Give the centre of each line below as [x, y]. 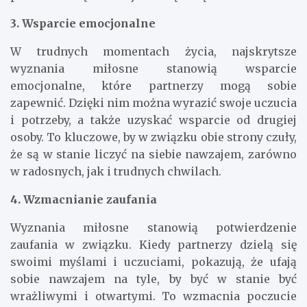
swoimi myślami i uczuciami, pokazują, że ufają [153, 261]
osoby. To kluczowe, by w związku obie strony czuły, [153, 137]
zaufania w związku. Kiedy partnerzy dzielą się [153, 244]
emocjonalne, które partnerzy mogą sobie [153, 85]
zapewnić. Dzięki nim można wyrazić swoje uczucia [153, 102]
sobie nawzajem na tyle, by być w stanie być [153, 279]
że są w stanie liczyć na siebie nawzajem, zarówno [153, 154]
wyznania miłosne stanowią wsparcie [153, 68]
